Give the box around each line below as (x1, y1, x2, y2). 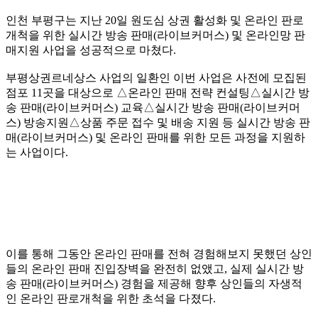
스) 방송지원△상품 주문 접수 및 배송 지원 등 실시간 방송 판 (6, 116, 310, 128)
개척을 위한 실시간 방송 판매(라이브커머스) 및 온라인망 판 (6, 28, 305, 41)
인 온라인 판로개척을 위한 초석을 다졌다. (6, 292, 216, 305)
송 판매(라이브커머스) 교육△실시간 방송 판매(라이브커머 (6, 101, 300, 114)
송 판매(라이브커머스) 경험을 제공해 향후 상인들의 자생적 (6, 277, 302, 290)
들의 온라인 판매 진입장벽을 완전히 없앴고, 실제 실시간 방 (6, 262, 304, 275)
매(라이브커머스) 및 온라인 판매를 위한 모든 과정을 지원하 (6, 131, 305, 143)
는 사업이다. (6, 146, 68, 158)
